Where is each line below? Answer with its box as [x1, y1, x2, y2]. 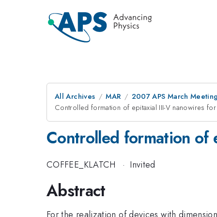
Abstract [46, 179, 106, 202]
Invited [130, 158, 155, 171]
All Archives [55, 91, 95, 102]
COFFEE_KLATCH [46, 158, 116, 171]
